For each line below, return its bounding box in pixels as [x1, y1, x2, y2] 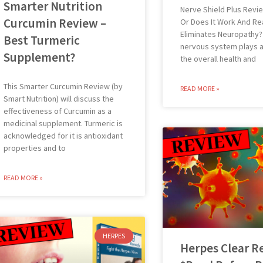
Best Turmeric [3, 32, 80, 49]
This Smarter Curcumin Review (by [3, 81, 123, 92]
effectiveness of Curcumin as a [3, 106, 112, 117]
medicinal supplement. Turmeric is [3, 118, 123, 129]
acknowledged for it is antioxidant [3, 130, 123, 141]
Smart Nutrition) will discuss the [3, 93, 114, 104]
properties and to [3, 143, 66, 154]
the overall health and [180, 53, 257, 65]
